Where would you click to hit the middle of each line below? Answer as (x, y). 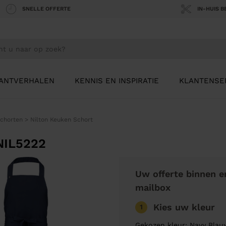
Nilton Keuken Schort (61, 120)
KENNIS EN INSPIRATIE (117, 81)
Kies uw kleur (184, 207)
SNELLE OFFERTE (47, 9)
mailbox (153, 188)
